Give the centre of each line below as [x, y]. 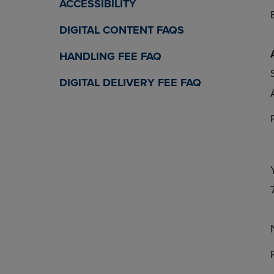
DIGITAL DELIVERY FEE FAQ [130, 83]
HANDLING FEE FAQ [110, 56]
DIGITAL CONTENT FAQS [122, 30]
